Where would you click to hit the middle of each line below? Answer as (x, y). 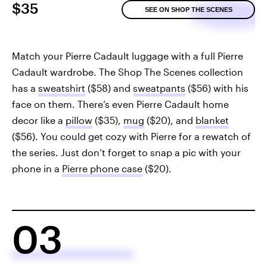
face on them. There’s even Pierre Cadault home (120, 104)
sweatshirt (62, 88)
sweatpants (159, 88)
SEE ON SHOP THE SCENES (188, 10)
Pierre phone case (102, 169)
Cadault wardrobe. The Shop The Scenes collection (128, 72)
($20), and (170, 120)
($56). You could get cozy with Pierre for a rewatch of (131, 136)
